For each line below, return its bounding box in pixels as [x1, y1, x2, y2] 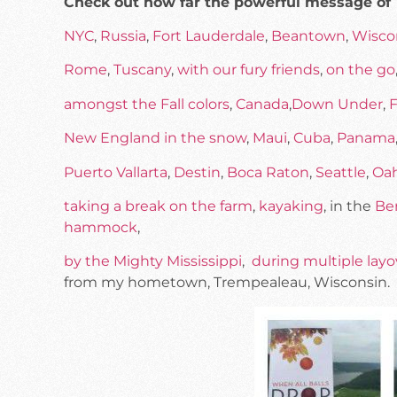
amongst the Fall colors [64, 95, 230, 113]
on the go [326, 61, 395, 79]
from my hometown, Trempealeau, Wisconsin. [64, 274, 390, 292]
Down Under [292, 95, 383, 113]
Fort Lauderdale [152, 27, 265, 45]
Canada [236, 95, 289, 113]
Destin [174, 163, 221, 181]
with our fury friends [177, 61, 320, 79]
